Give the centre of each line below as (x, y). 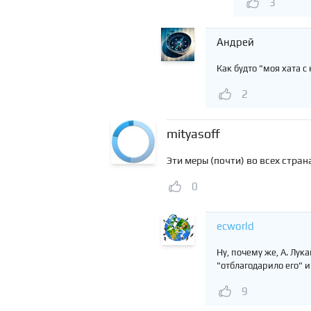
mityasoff (193, 134)
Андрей (235, 42)
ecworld (235, 226)
